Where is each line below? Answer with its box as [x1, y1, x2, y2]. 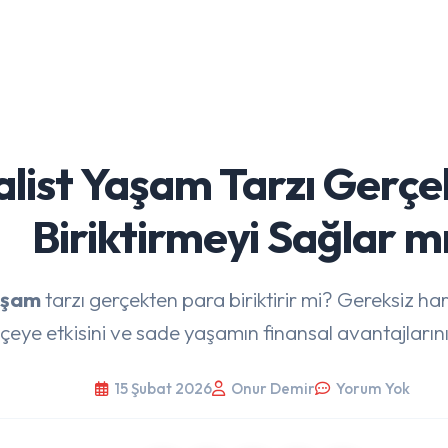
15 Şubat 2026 [113, 379, 212, 398]
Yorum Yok [335, 379, 410, 398]
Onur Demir [230, 379, 315, 398]
